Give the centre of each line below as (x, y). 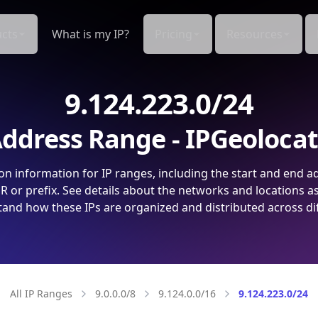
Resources (254, 34)
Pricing (174, 34)
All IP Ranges (41, 294)
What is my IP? (91, 34)
